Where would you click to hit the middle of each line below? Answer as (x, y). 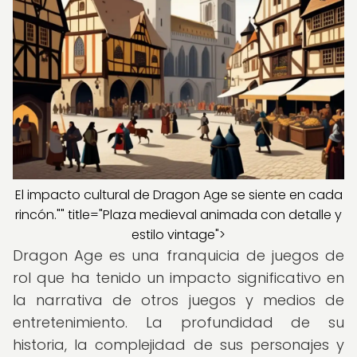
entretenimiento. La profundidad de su (178, 322)
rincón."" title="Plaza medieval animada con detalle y (178, 215)
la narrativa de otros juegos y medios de (178, 300)
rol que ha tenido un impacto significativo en (178, 278)
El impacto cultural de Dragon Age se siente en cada (178, 195)
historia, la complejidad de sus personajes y (178, 345)
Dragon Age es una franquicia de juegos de (178, 255)
